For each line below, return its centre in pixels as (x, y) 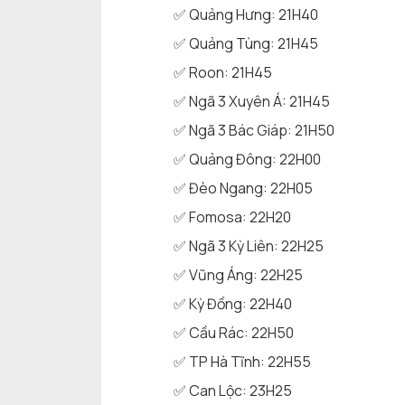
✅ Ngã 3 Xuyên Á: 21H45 (252, 102)
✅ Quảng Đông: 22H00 (247, 160)
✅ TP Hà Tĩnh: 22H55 (242, 362)
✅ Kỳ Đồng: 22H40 (233, 304)
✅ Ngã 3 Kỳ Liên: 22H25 (249, 246)
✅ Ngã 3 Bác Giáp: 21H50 (254, 131)
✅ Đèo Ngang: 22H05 (243, 188)
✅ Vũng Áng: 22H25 (238, 275)
